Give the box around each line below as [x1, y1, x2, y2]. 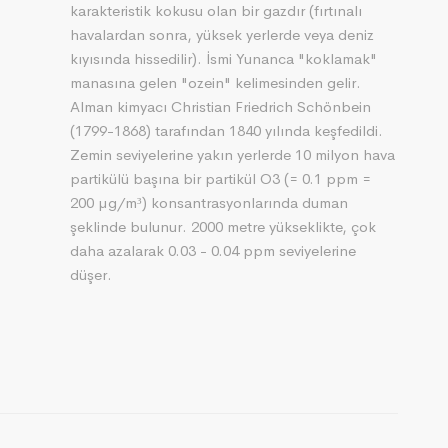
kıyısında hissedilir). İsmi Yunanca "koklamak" [69, 49, 377, 68]
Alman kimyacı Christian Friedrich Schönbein [69, 97, 371, 116]
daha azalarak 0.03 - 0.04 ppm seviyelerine [69, 241, 356, 260]
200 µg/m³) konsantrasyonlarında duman [69, 193, 348, 212]
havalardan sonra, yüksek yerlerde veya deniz [69, 25, 374, 44]
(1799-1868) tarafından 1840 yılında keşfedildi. [69, 121, 383, 140]
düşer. [69, 265, 112, 284]
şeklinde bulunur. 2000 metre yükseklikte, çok [69, 217, 376, 236]
